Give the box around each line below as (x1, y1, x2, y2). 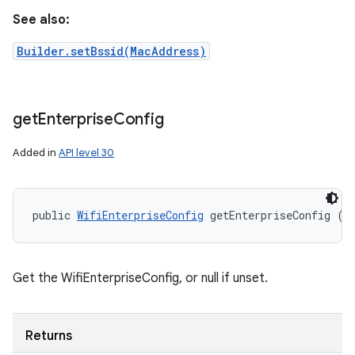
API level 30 (59, 146, 114, 159)
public (32, 208, 77, 223)
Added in (13, 146, 59, 159)
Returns (25, 328, 72, 344)
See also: (13, 12, 70, 28)
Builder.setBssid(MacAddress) (17, 44, 206, 59)
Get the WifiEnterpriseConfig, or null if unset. (13, 270, 268, 286)
